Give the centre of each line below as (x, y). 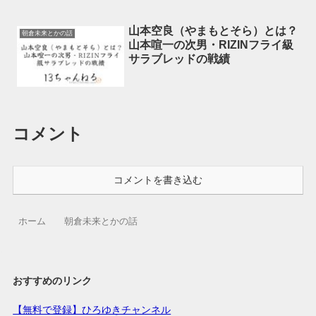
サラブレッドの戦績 (180, 59)
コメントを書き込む (158, 180)
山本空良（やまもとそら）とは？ (213, 31)
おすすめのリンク (53, 280)
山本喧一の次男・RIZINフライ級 (211, 45)
